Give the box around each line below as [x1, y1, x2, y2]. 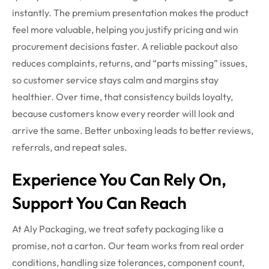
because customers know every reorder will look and [12, 107, 234, 120]
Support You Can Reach [12, 192, 187, 214]
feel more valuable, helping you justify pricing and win [12, 23, 238, 36]
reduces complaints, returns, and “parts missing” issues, [12, 57, 247, 70]
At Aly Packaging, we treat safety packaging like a [12, 223, 223, 235]
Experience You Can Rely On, [12, 169, 226, 190]
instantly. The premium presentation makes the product [12, 7, 249, 19]
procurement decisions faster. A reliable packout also [12, 40, 238, 53]
